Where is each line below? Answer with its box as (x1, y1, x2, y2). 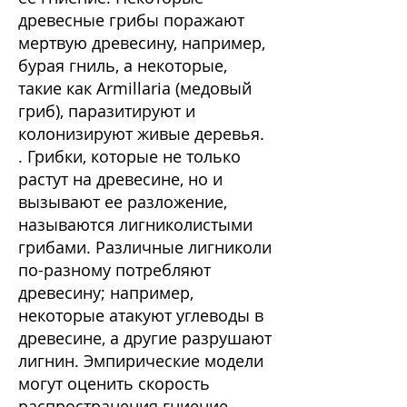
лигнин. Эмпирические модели (18, 350, 263, 372)
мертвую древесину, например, (18, 32, 265, 54)
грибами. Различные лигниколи (18, 236, 272, 258)
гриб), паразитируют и (18, 100, 195, 122)
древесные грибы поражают (18, 9, 244, 31)
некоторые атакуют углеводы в (18, 304, 263, 326)
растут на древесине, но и (18, 168, 223, 190)
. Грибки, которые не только (18, 145, 241, 167)
